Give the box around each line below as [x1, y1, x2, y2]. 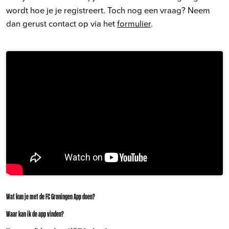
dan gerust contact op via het [6, 17, 117, 29]
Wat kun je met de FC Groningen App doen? [6, 192, 95, 201]
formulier [117, 17, 151, 29]
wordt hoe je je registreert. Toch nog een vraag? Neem [6, 4, 210, 16]
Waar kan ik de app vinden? [6, 210, 64, 219]
